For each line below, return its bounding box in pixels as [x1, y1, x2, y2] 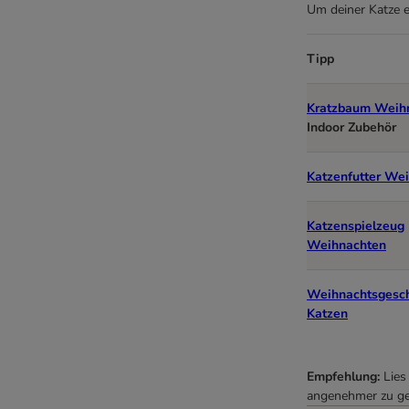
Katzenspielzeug [307, 217, 404, 236]
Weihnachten [307, 236, 386, 255]
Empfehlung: [307, 368, 383, 386]
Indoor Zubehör [307, 119, 396, 137]
